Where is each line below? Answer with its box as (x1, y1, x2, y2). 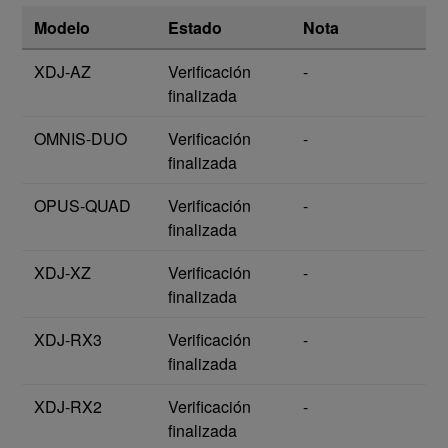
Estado (168, 16, 222, 40)
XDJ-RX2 (34, 395, 102, 419)
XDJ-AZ (34, 60, 91, 84)
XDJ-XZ (34, 261, 91, 285)
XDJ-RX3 (34, 328, 102, 352)
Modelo (34, 16, 90, 40)
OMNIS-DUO (34, 127, 127, 151)
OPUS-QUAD (34, 194, 131, 218)
